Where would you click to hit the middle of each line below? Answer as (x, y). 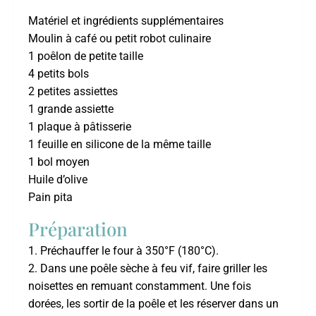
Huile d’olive (58, 180)
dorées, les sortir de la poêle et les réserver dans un (153, 303)
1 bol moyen (59, 162)
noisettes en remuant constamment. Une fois (140, 286)
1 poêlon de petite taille (86, 56)
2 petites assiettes (73, 92)
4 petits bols (59, 74)
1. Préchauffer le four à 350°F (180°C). (123, 250)
